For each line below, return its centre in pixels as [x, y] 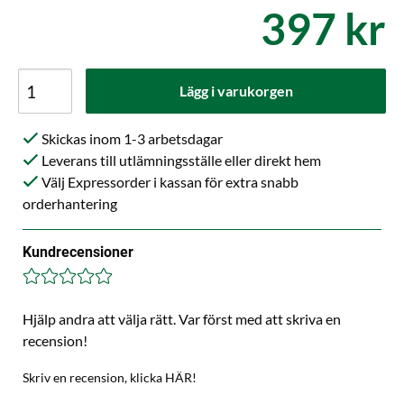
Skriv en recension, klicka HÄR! [110, 377]
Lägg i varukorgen [236, 91]
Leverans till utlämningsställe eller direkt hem [180, 160]
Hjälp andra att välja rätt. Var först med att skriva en [182, 319]
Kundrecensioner [78, 252]
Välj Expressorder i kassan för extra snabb [169, 182]
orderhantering [70, 203]
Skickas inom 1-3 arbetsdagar [131, 138]
